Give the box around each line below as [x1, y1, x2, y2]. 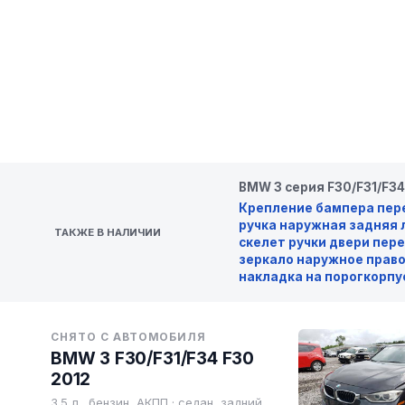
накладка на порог [239, 269, 363, 284]
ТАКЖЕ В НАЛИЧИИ [54, 225, 161, 239]
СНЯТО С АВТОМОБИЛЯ [51, 330, 207, 344]
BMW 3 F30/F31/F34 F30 [51, 348, 255, 369]
